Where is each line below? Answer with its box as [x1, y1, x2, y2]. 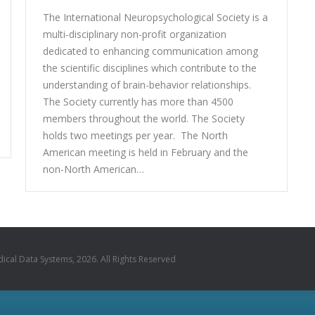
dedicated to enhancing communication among [43, 44, 258, 58]
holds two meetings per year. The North [43, 129, 228, 142]
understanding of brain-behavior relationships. [43, 78, 251, 91]
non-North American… [43, 162, 144, 176]
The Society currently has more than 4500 [43, 95, 233, 108]
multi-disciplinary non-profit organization [43, 27, 226, 41]
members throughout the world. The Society [43, 112, 245, 125]
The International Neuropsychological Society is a [43, 11, 268, 24]
